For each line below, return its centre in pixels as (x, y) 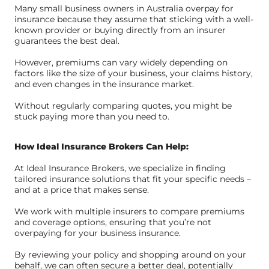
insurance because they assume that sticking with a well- (134, 19)
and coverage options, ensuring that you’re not (113, 222)
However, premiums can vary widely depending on (121, 62)
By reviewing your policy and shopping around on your (130, 254)
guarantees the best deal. (67, 41)
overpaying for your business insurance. (98, 233)
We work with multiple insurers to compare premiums (129, 211)
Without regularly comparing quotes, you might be (123, 105)
